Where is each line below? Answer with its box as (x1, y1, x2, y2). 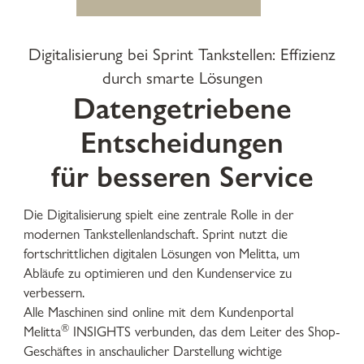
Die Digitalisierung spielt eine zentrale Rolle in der (24, 206, 293, 223)
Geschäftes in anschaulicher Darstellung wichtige (24, 343, 282, 360)
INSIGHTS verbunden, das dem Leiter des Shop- (69, 323, 340, 340)
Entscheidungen (80, 119, 284, 162)
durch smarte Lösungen (102, 67, 262, 89)
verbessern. (24, 284, 89, 301)
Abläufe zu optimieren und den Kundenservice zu (24, 265, 292, 282)
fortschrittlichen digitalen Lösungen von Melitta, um (24, 245, 300, 262)
